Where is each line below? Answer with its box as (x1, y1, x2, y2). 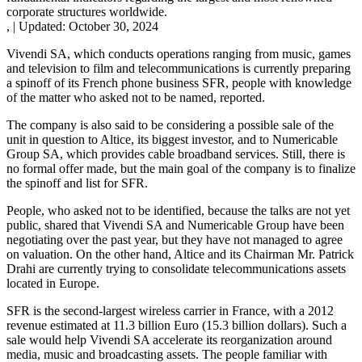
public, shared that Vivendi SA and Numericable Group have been (6, 217, 344, 232)
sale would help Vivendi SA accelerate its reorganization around (6, 332, 332, 347)
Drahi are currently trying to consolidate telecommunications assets (6, 261, 346, 276)
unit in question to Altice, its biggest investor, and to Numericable (6, 132, 338, 146)
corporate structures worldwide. (6, 4, 167, 19)
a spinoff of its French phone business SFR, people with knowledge (6, 75, 351, 90)
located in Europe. (6, 276, 99, 290)
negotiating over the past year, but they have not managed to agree (6, 232, 343, 246)
